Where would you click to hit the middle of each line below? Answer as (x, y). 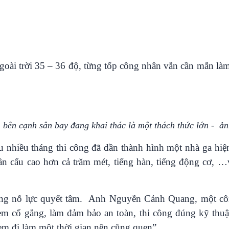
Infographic (144, 17)
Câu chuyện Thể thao (46, 17)
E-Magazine (145, 29)
